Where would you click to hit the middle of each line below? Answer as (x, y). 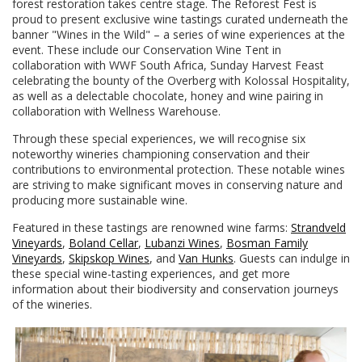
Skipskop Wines (109, 259)
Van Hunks (206, 259)
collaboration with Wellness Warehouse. (116, 112)
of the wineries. (52, 305)
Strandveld (318, 228)
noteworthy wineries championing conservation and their (161, 154)
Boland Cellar (103, 243)
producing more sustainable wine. (100, 200)
